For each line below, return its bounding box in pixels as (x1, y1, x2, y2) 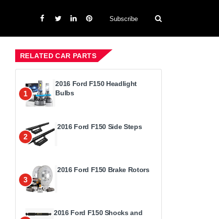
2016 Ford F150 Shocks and (54, 209, 143, 217)
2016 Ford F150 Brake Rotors (57, 166, 150, 174)
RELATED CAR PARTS (20, 52, 97, 60)
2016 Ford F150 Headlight (55, 80, 137, 88)
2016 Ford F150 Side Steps (57, 123, 142, 131)
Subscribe (109, 15, 138, 22)
